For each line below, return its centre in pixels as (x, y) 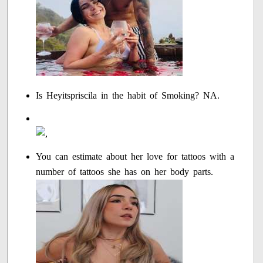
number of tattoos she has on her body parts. (125, 172)
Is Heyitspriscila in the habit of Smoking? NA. (128, 96)
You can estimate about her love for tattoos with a (135, 157)
